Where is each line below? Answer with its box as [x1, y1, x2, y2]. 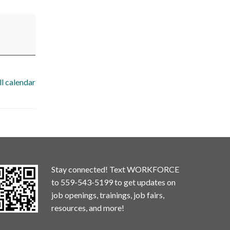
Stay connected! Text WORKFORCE [51, 164, 179, 174]
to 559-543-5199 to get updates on [51, 177, 176, 187]
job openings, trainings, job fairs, [51, 190, 164, 200]
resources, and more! [51, 203, 124, 213]
